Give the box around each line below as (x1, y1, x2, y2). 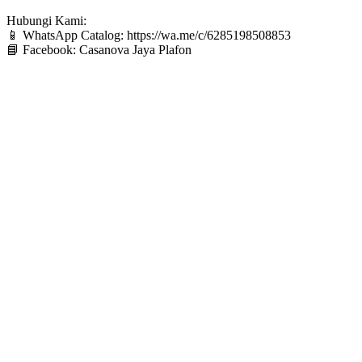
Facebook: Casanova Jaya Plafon (19, 43, 192, 57)
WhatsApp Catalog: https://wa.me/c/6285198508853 (19, 28, 291, 43)
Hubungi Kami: (6, 14, 86, 28)
